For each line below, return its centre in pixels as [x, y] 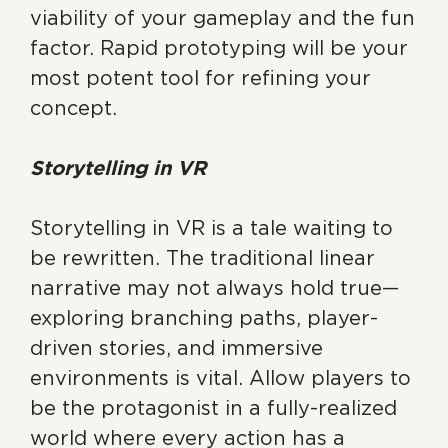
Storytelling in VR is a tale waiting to [211, 228]
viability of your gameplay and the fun [222, 18]
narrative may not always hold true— [214, 288]
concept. [73, 108]
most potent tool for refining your [200, 78]
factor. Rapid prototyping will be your [219, 48]
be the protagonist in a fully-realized [213, 408]
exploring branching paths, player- [204, 318]
